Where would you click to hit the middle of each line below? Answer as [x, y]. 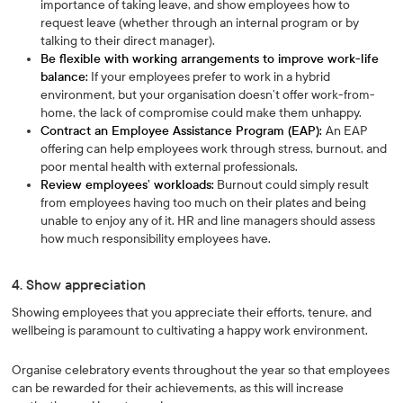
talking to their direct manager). [128, 41]
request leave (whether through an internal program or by [200, 23]
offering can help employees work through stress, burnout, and [214, 149]
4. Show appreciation [79, 285]
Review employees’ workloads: [128, 185]
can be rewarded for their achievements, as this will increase [178, 388]
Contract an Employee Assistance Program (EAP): [184, 131]
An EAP [347, 131]
